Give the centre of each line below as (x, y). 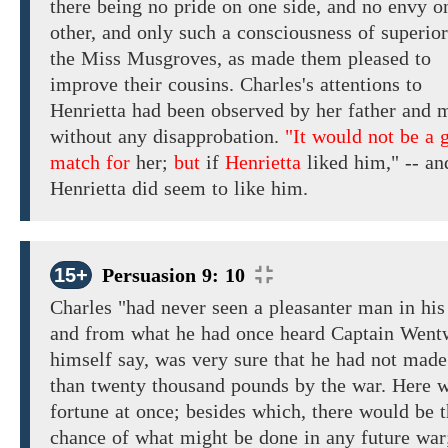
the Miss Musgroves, (136, 58)
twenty (118, 385)
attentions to (371, 84)
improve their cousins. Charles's (185, 84)
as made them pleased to (326, 58)
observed (247, 110)
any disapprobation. (198, 136)
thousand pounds (220, 385)
